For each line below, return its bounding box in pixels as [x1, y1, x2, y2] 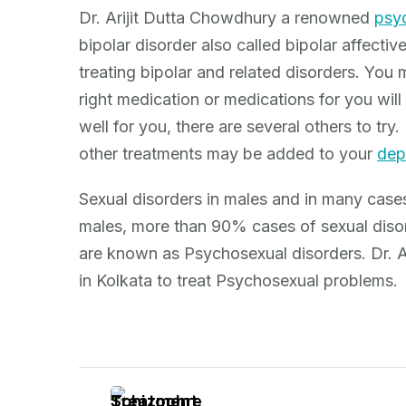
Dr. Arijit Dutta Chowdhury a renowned [79, 7, 374, 27]
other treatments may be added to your [79, 143, 377, 163]
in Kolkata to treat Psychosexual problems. [79, 270, 398, 290]
